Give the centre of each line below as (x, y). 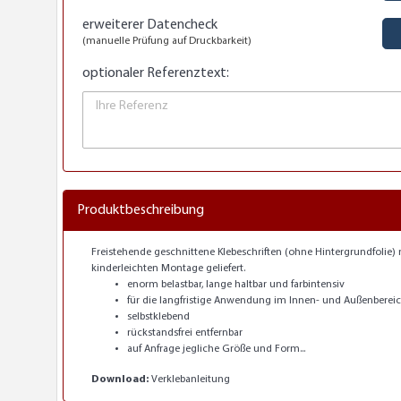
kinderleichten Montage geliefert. (168, 268)
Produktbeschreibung (141, 210)
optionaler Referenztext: (156, 73)
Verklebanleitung (191, 379)
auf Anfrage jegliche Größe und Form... (216, 349)
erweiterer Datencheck (150, 25)
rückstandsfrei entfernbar (185, 333)
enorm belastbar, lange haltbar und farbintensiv (236, 284)
